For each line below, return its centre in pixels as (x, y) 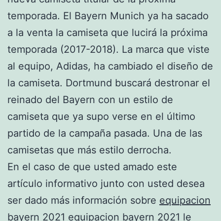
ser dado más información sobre (83, 201)
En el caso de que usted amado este (92, 167)
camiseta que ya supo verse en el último (101, 117)
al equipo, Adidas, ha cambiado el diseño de (110, 66)
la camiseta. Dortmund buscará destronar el (109, 83)
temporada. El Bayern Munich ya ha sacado (108, 16)
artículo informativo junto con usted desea (106, 184)
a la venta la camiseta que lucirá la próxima (108, 33)
